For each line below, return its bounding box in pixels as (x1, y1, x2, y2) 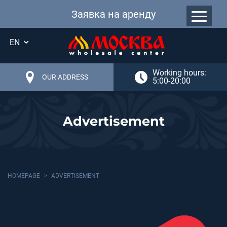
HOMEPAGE (8, 172, 40, 179)
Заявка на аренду (71, 8, 156, 20)
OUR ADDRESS (42, 73, 88, 82)
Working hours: (152, 68, 206, 78)
